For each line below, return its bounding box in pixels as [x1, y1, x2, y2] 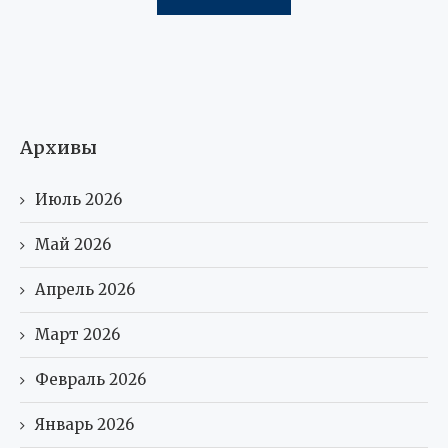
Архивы [20, 135, 97, 159]
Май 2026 [35, 234, 111, 254]
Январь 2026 [35, 414, 134, 434]
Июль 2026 [35, 189, 122, 209]
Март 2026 [35, 324, 120, 344]
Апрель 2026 [35, 279, 135, 299]
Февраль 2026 [35, 369, 146, 389]
